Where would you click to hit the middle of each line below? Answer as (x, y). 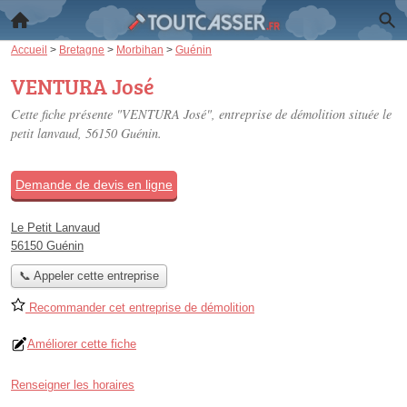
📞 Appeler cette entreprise (89, 276)
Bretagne (82, 50)
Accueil (29, 50)
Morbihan (140, 50)
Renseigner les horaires (73, 385)
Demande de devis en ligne (94, 184)
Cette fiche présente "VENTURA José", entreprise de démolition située (197, 114)
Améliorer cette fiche (82, 344)
